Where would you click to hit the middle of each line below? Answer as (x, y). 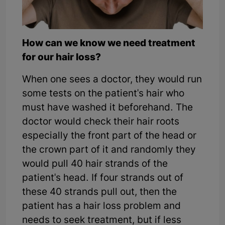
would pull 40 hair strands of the (95, 165)
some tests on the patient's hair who (103, 94)
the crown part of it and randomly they (109, 151)
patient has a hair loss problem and (101, 207)
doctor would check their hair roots (101, 123)
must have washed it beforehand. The (107, 108)
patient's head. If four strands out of (103, 179)
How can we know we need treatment (109, 44)
